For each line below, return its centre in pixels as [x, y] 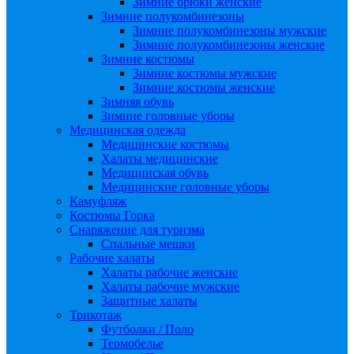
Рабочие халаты [112, 258]
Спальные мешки [148, 244]
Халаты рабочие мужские [170, 286]
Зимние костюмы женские [204, 87]
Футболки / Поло [147, 329]
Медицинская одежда [128, 130]
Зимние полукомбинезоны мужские [230, 30]
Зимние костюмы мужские [205, 73]
